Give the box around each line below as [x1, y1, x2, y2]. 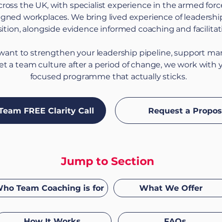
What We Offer [139, 183, 203, 193]
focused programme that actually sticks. [30, 72, 187, 81]
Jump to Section [60, 155, 157, 168]
